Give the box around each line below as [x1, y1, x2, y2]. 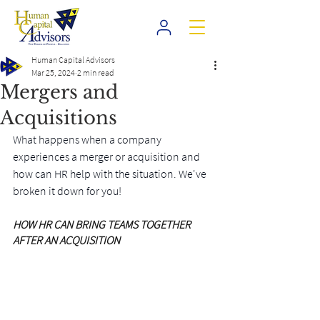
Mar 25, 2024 [31, 67, 75, 78]
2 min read [77, 67, 114, 78]
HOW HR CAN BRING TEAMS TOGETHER [13, 217, 193, 231]
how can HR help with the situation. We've [13, 166, 209, 181]
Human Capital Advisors [31, 54, 115, 65]
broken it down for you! [13, 184, 121, 198]
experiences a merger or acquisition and [13, 149, 202, 164]
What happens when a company [13, 132, 164, 146]
